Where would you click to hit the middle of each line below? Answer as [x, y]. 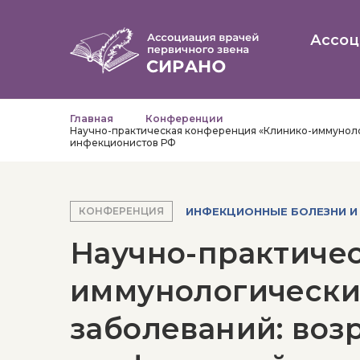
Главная [92, 119]
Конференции [184, 119]
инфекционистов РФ [123, 143]
